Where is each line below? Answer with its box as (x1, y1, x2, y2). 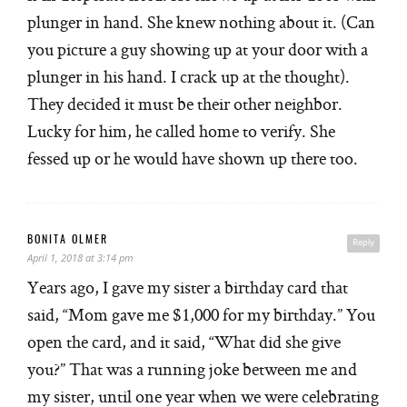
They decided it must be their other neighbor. (27, 92, 342, 116)
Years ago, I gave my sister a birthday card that (27, 275, 348, 300)
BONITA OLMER (27, 234, 108, 246)
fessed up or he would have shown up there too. (27, 146, 358, 171)
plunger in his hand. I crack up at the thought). (27, 65, 350, 89)
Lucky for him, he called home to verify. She (27, 119, 335, 144)
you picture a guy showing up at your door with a (27, 37, 368, 62)
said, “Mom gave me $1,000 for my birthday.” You (27, 303, 375, 327)
